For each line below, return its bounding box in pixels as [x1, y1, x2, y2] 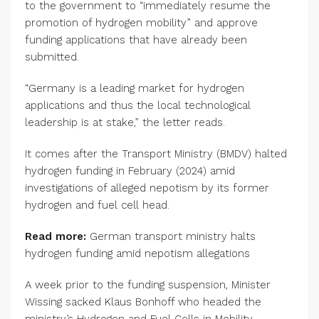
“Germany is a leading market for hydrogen [25, 82, 244, 95]
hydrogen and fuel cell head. [25, 199, 169, 211]
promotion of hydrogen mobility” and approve [25, 16, 258, 29]
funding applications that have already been [25, 33, 247, 46]
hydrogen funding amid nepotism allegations [25, 247, 250, 260]
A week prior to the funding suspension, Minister [25, 278, 271, 291]
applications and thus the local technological [25, 99, 251, 112]
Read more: [25, 230, 90, 243]
